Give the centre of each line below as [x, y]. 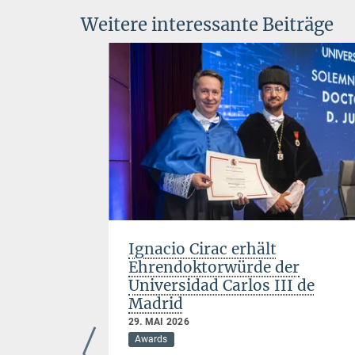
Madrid [156, 304]
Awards [151, 340]
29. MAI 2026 [159, 322]
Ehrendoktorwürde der [214, 267]
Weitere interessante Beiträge [207, 24]
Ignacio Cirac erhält [202, 249]
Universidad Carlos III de [221, 286]
